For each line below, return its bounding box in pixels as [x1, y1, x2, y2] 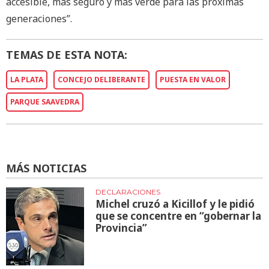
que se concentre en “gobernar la [95, 208, 262, 223]
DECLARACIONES [95, 187, 161, 196]
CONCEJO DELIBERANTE [58, 74, 145, 85]
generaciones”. [6, 12, 72, 26]
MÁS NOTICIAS [6, 160, 86, 175]
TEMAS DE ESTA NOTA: [6, 47, 127, 62]
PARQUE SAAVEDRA [10, 97, 79, 107]
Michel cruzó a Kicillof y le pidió [95, 196, 255, 211]
